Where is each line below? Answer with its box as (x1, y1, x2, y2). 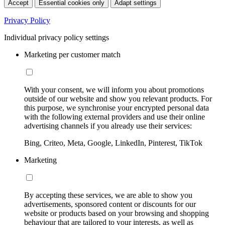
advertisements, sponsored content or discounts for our (24, 199, 196, 208)
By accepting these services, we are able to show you (24, 190, 192, 199)
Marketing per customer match (24, 50, 121, 59)
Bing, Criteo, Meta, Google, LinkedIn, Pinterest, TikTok (24, 138, 202, 147)
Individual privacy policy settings (4, 33, 109, 42)
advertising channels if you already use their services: (24, 121, 192, 130)
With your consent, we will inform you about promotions (24, 85, 204, 94)
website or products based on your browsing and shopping (24, 208, 209, 217)
